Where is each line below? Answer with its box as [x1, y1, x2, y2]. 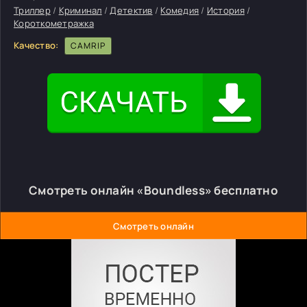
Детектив [110, 4, 153, 16]
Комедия [160, 4, 199, 16]
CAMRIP [70, 40, 106, 51]
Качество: [14, 38, 59, 51]
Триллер [14, 4, 51, 16]
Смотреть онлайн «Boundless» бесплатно [29, 182, 278, 198]
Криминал [58, 4, 102, 16]
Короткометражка [14, 17, 94, 29]
